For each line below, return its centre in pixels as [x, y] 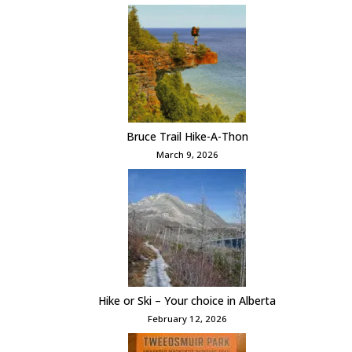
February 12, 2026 [187, 319]
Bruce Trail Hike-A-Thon [187, 137]
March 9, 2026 [187, 155]
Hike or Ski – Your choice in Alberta [187, 301]
